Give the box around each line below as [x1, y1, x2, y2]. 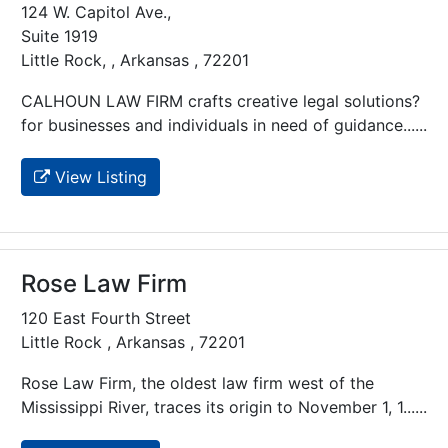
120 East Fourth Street [21, 308, 191, 329]
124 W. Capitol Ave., [21, 2, 171, 23]
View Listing [50, 167, 147, 188]
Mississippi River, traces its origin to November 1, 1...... [21, 397, 427, 418]
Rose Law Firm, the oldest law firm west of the [21, 373, 374, 394]
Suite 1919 [21, 26, 98, 47]
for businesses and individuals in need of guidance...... [21, 115, 427, 136]
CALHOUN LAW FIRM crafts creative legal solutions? [21, 91, 420, 112]
